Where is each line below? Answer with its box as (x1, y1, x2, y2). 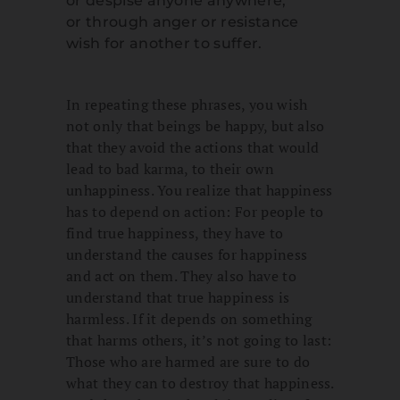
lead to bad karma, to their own (66, 159, 274, 179)
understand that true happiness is (66, 287, 290, 308)
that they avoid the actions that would (66, 137, 320, 158)
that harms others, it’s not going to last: (66, 330, 332, 351)
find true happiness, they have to (66, 223, 284, 244)
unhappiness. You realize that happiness (66, 180, 333, 201)
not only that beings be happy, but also (66, 116, 325, 137)
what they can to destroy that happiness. (66, 373, 334, 394)
